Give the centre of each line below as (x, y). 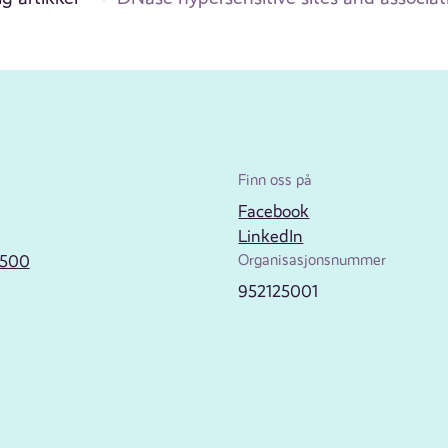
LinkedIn (271, 236)
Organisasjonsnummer (312, 260)
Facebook (274, 211)
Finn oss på (275, 180)
